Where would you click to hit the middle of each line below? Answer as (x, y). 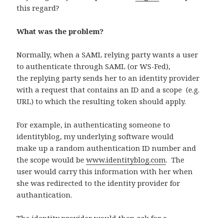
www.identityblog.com (126, 160)
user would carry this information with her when (105, 172)
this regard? (38, 8)
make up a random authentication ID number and (107, 148)
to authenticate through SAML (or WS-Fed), (94, 66)
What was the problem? (60, 31)
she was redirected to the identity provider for (99, 183)
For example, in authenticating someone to (94, 125)
